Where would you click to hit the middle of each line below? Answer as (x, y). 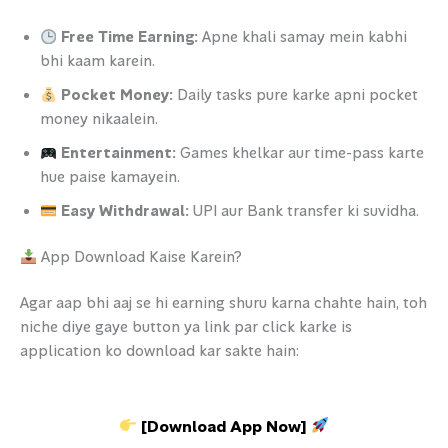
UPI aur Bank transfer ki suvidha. (303, 212)
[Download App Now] (224, 426)
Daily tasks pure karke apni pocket (295, 96)
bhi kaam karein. (97, 62)
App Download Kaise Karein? (139, 258)
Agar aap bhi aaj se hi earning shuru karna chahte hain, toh (223, 303)
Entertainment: (118, 154)
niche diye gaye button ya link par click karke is (186, 327)
